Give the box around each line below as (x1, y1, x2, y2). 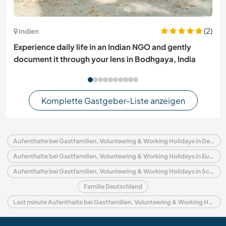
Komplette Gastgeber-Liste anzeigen (41, 95, 185, 106)
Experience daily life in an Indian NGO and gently (14, 42, 191, 52)
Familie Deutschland (84, 183, 142, 191)
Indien (19, 26, 39, 35)
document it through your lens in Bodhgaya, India (14, 54, 196, 64)
